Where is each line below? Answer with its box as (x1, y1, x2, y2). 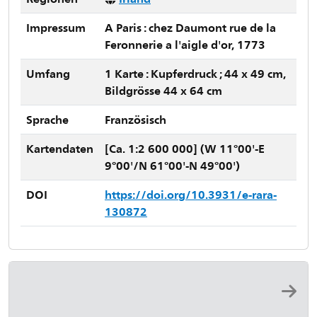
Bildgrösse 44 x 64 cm (105, 83, 222, 98)
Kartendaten (26, 141, 93, 156)
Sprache (26, 112, 69, 127)
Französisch (105, 112, 166, 127)
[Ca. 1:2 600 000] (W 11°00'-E (105, 141, 265, 156)
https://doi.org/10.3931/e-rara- (105, 187, 277, 202)
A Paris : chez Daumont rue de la (105, 20, 276, 35)
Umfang (26, 66, 70, 81)
